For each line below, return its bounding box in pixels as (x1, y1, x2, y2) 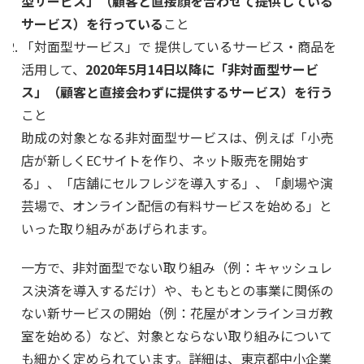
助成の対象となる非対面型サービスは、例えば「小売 (21, 128, 333, 148)
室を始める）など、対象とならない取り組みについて (21, 326, 332, 346)
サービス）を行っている (21, 14, 163, 34)
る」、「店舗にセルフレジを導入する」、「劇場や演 (21, 173, 333, 193)
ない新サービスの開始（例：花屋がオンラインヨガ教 (21, 303, 333, 323)
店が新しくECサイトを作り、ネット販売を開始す (21, 150, 309, 171)
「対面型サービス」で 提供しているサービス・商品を (21, 37, 336, 57)
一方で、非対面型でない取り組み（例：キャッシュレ (21, 258, 332, 278)
